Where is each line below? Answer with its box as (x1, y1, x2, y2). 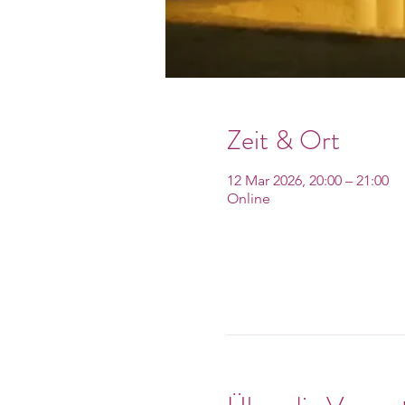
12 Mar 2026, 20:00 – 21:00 (226, 172, 389, 189)
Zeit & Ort (226, 121, 340, 159)
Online (226, 190, 270, 207)
